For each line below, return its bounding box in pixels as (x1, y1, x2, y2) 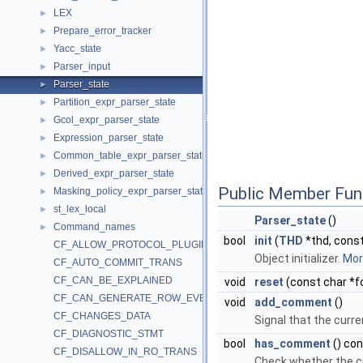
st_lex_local (53, 203, 106, 215)
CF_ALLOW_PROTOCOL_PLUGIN (53, 239, 208, 250)
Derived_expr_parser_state (53, 168, 174, 179)
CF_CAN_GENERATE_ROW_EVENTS (53, 293, 225, 304)
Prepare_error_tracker (53, 25, 152, 36)
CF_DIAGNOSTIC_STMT (53, 328, 164, 340)
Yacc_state (53, 43, 101, 54)
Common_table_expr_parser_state (53, 150, 207, 161)
